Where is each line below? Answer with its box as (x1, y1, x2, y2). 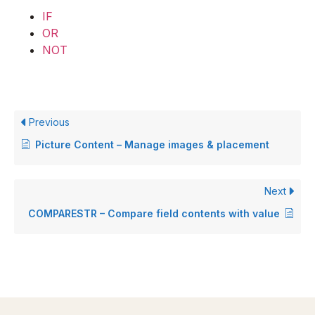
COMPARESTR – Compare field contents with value (28, 207, 280, 220)
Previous (26, 116, 70, 129)
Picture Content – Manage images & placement (35, 139, 269, 151)
